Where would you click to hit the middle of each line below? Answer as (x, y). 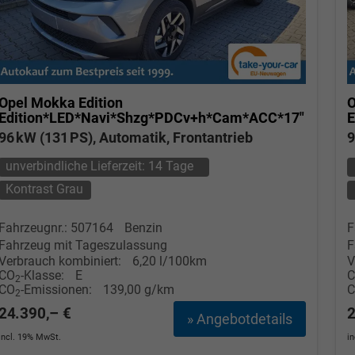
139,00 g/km (138, 289)
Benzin (143, 227)
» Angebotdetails (239, 319)
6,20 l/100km (169, 261)
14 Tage (171, 166)
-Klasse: (42, 275)
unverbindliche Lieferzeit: (77, 166)
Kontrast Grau (45, 189)
